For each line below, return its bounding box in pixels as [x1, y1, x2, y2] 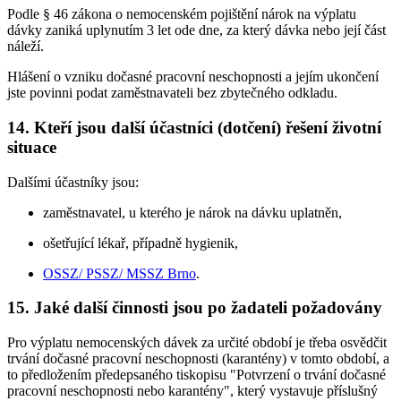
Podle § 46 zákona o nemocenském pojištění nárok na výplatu [7, 6, 356, 22]
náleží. [7, 38, 44, 55]
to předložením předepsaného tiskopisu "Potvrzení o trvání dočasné [7, 367, 386, 383]
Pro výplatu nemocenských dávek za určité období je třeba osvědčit [7, 335, 387, 351]
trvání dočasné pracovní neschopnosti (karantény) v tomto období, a [7, 351, 389, 367]
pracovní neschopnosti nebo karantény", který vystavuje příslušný [7, 383, 378, 399]
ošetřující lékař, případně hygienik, [43, 235, 238, 251]
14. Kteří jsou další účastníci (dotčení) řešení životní [7, 117, 381, 137]
